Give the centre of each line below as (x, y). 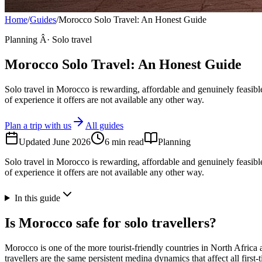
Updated (36, 142)
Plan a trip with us (38, 125)
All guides (104, 125)
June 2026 (72, 142)
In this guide (37, 198)
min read (127, 142)
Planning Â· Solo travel (48, 39)
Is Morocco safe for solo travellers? (111, 223)
